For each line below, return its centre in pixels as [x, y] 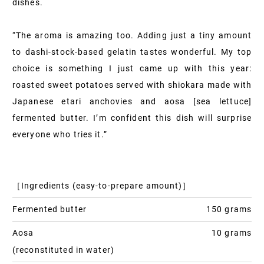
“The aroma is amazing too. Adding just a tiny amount [132, 36]
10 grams [232, 233]
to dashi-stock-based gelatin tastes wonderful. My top [132, 52]
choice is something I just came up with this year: [132, 69]
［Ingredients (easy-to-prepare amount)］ [102, 186]
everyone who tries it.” [60, 135]
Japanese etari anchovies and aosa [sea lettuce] [132, 102]
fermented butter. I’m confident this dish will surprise [132, 118]
